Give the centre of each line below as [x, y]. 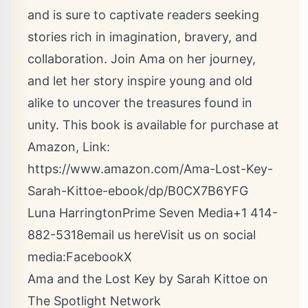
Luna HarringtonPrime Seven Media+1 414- [153, 213]
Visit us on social [208, 235]
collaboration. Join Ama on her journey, [142, 59]
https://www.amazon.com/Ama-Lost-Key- [150, 169]
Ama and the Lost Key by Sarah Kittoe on [148, 279]
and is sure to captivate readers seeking [143, 15]
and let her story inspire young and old [140, 81]
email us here [122, 235]
